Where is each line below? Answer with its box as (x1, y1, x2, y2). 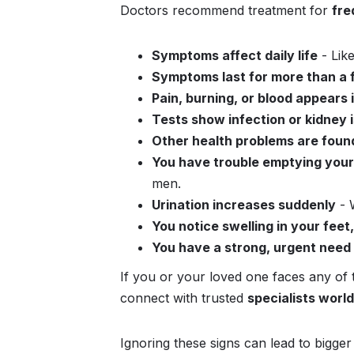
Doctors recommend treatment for (120, 2, 332, 18)
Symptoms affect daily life (152, 47, 318, 63)
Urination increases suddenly (152, 197, 336, 213)
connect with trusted (120, 290, 247, 306)
